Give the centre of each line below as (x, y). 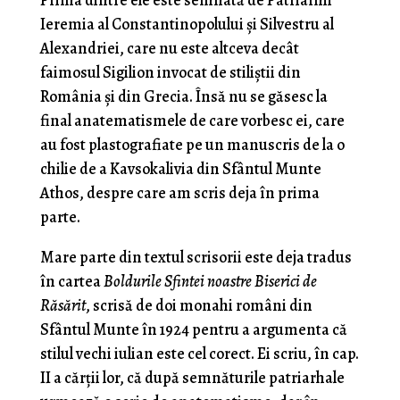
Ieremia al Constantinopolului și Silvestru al (187, 25)
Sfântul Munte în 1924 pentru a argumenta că (193, 330)
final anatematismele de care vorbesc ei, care (192, 121)
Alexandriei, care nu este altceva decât (169, 49)
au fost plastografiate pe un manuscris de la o (192, 145)
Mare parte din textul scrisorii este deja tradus (196, 258)
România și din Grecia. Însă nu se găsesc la (183, 97)
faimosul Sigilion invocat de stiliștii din (170, 73)
